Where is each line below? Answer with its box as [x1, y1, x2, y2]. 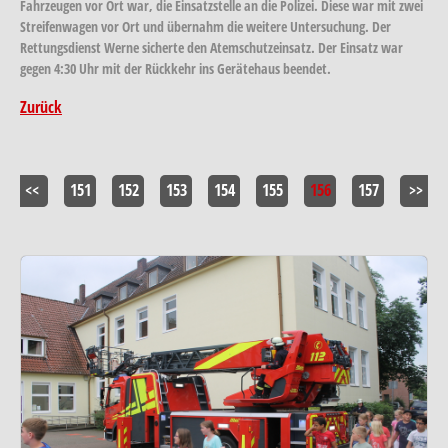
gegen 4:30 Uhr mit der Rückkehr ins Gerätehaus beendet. [20, 58, 335, 78]
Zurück [20, 95, 62, 118]
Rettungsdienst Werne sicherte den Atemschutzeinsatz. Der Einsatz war [20, 37, 403, 57]
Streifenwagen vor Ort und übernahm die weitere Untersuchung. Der [20, 16, 391, 36]
